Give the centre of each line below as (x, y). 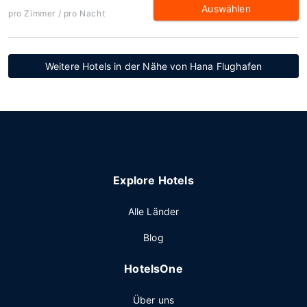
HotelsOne (153, 269)
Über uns (153, 300)
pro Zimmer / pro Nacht (57, 13)
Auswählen (226, 9)
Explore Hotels (153, 180)
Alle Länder (153, 211)
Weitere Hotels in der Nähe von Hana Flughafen (153, 66)
